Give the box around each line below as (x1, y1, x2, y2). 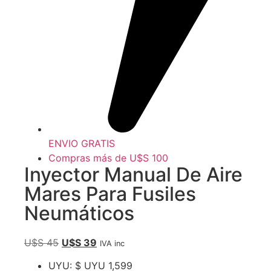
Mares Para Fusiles (24, 181, 196, 206)
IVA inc (100, 238, 125, 248)
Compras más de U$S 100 (48, 151, 168, 164)
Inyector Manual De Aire (24, 162, 243, 186)
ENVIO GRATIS (48, 137, 115, 149)
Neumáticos (24, 201, 134, 225)
